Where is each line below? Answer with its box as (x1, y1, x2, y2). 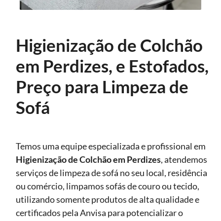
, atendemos (161, 154, 207, 165)
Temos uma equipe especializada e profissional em (16, 141, 206, 152)
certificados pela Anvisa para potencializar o (16, 207, 183, 219)
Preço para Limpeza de (16, 76, 188, 97)
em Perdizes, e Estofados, (16, 55, 209, 76)
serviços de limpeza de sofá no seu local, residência (16, 167, 207, 179)
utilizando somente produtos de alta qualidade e (16, 194, 199, 205)
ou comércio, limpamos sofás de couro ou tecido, (16, 181, 199, 192)
